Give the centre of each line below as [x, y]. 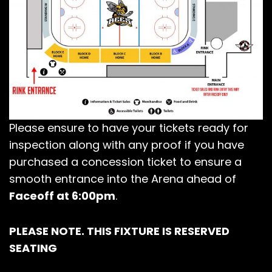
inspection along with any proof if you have [127, 145]
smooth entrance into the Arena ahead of [123, 179]
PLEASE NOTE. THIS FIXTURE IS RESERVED [119, 231]
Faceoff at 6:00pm [62, 196]
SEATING [33, 248]
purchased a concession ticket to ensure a [125, 162]
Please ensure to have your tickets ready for [129, 128]
